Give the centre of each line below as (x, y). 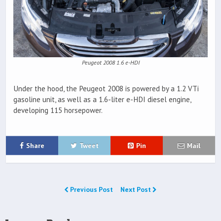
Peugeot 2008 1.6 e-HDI (110, 63)
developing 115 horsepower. (58, 110)
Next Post (136, 189)
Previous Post (92, 189)
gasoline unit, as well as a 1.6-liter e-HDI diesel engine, (102, 99)
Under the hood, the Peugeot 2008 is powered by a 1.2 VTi (106, 88)
